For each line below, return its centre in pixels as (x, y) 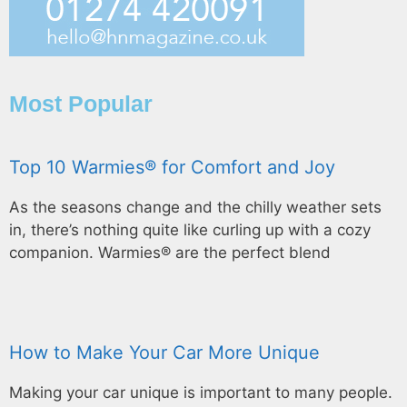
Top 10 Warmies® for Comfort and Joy (172, 168)
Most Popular (81, 104)
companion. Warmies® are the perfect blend (170, 253)
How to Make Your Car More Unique (164, 352)
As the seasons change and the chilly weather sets (195, 208)
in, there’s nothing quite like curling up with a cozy (190, 230)
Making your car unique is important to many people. (201, 392)
